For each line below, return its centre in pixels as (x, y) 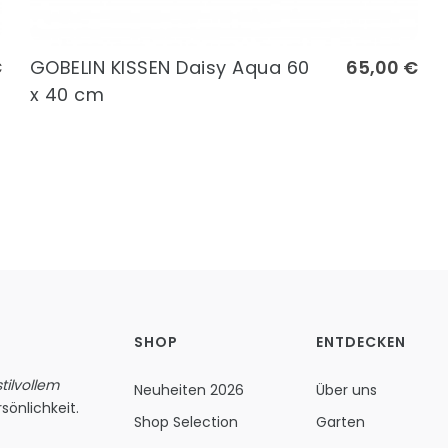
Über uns (347, 389)
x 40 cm (67, 94)
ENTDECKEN (361, 341)
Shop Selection (185, 421)
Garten (341, 421)
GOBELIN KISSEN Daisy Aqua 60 (169, 67)
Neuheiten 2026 (188, 389)
